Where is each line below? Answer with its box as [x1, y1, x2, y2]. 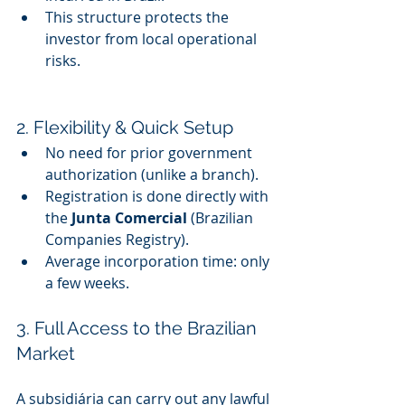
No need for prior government [45, 143, 256, 164]
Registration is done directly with [45, 186, 272, 207]
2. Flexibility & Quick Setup [16, 117, 233, 139]
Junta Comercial [71, 208, 187, 229]
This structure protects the [45, 7, 232, 28]
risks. [45, 51, 80, 71]
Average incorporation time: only [45, 251, 273, 272]
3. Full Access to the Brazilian [16, 317, 261, 340]
